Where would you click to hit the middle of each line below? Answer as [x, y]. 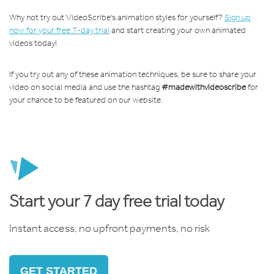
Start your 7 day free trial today [117, 201]
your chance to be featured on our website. [86, 100]
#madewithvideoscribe [204, 87]
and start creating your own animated [178, 30]
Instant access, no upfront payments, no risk [109, 228]
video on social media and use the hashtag [85, 87]
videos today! [33, 43]
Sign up [238, 17]
